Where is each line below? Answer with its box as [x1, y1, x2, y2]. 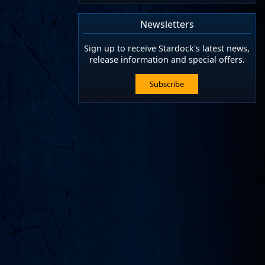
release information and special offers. [89, 54, 245, 66]
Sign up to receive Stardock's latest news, [84, 43, 250, 54]
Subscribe [150, 78, 184, 89]
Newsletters [140, 17, 194, 31]
